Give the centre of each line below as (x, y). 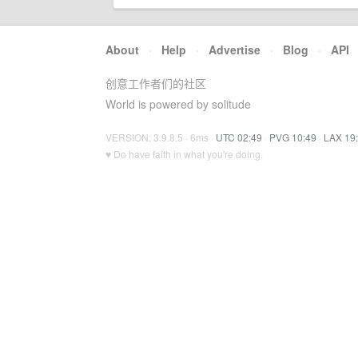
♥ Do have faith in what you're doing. (184, 154)
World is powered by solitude (178, 104)
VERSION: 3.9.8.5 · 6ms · (161, 137)
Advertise (235, 50)
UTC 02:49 (239, 137)
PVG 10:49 (293, 137)
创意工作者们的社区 (156, 83)
